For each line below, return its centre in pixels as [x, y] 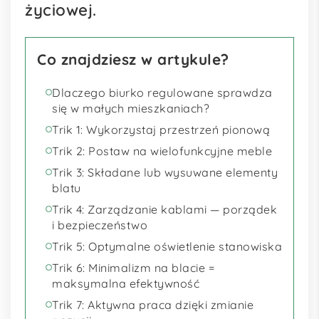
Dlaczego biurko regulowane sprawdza [162, 92]
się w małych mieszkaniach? [131, 108]
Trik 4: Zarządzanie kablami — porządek [164, 209]
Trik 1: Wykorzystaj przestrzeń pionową [161, 129]
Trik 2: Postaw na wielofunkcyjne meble [162, 151]
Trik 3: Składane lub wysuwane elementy [165, 172]
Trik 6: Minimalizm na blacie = [133, 267]
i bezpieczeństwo [100, 225]
